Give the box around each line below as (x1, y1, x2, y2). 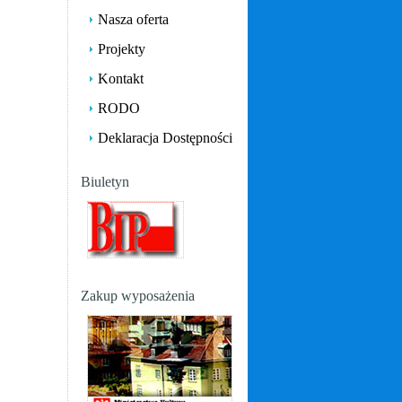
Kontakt (98, 71, 144, 86)
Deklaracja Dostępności (98, 130, 232, 145)
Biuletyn (81, 174, 129, 189)
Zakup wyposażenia (81, 288, 195, 303)
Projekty (98, 41, 145, 57)
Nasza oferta (98, 12, 169, 27)
